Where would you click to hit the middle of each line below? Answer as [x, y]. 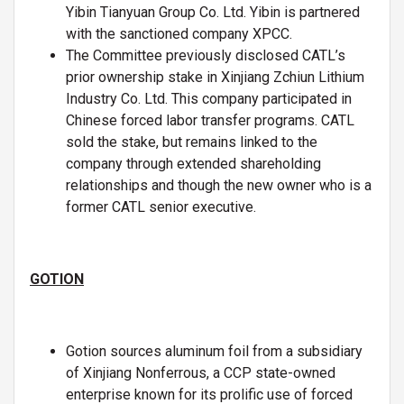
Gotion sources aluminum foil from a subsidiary [214, 352]
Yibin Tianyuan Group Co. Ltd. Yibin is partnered [213, 13]
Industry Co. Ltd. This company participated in [209, 99]
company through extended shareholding [193, 164]
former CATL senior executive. [161, 207]
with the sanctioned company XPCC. [179, 34]
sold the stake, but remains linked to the [192, 142]
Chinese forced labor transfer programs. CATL [210, 121]
